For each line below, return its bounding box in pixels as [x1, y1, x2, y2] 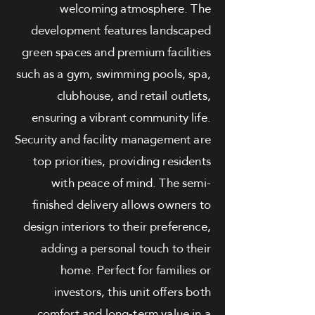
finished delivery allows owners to [32, 194, 211, 216]
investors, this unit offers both [53, 281, 211, 303]
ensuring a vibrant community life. [32, 107, 211, 129]
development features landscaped [30, 20, 211, 41]
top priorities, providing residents [33, 150, 211, 172]
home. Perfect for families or [60, 259, 211, 281]
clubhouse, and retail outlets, [56, 85, 211, 107]
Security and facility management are [14, 129, 211, 150]
